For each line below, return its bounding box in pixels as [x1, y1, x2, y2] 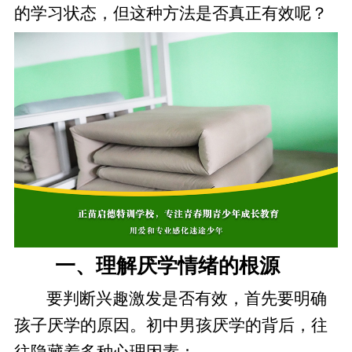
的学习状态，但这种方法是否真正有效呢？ [13, 4, 328, 22]
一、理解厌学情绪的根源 [55, 255, 280, 278]
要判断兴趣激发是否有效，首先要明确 [46, 289, 328, 307]
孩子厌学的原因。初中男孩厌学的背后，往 [13, 316, 328, 334]
